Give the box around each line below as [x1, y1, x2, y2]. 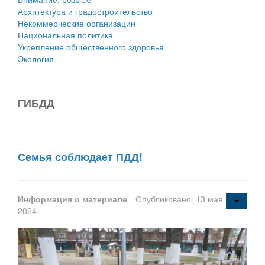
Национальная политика [18, 28, 113, 41]
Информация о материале [18, 192, 130, 205]
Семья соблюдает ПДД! [18, 148, 143, 164]
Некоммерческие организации [18, 17, 135, 29]
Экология [18, 52, 54, 64]
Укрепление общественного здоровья [18, 40, 164, 53]
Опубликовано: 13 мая [135, 192, 223, 205]
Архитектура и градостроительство [18, 5, 153, 17]
